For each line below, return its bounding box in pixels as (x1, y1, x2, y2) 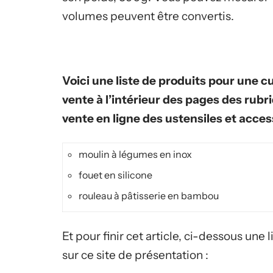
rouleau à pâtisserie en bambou (79, 190, 219, 202)
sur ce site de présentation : (62, 248, 208, 262)
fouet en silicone (79, 169, 152, 181)
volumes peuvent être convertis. (62, 9, 234, 23)
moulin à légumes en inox (79, 148, 192, 160)
